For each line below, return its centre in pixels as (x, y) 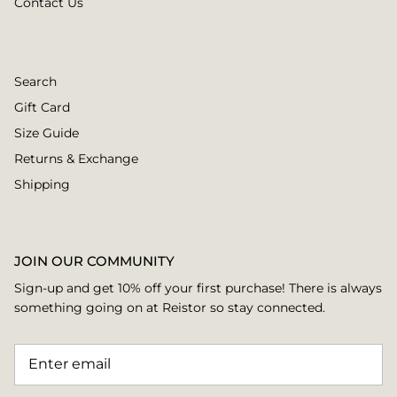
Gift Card (42, 107)
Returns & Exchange (76, 158)
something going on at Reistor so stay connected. (170, 307)
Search (35, 81)
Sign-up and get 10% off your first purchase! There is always (198, 288)
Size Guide (47, 132)
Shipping (42, 184)
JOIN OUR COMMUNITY (94, 261)
